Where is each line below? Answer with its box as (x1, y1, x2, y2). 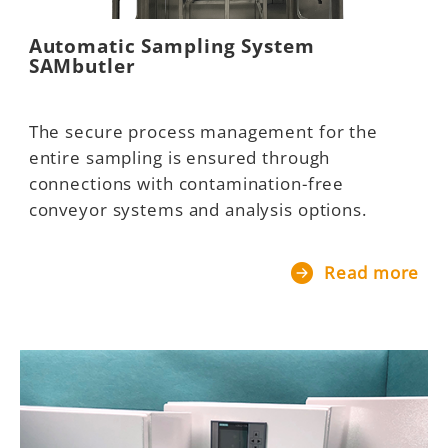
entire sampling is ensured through (28, 145, 331, 170)
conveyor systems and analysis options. (28, 197, 367, 222)
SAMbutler (28, 52, 136, 79)
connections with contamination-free (28, 171, 345, 196)
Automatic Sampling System (28, 32, 315, 59)
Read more (319, 260, 420, 285)
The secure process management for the (28, 119, 378, 144)
